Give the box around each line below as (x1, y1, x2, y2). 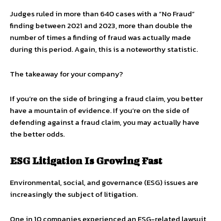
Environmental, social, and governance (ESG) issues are (10, 177, 198, 188)
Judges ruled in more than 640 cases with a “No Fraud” (10, 8, 195, 19)
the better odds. (10, 128, 65, 140)
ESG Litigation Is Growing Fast (10, 155, 162, 166)
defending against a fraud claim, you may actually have (10, 116, 199, 128)
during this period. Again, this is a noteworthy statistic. (10, 43, 198, 55)
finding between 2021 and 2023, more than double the (10, 20, 192, 31)
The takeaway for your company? (10, 68, 123, 79)
